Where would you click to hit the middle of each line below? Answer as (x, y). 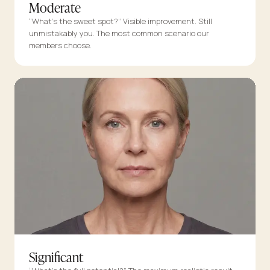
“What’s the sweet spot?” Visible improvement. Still (121, 21)
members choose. (60, 46)
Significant (56, 257)
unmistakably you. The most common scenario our (119, 33)
